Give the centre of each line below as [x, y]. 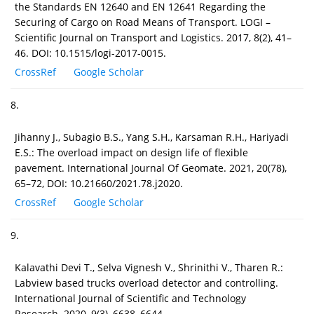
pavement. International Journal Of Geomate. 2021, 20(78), [151, 168]
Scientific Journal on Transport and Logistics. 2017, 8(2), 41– [153, 37]
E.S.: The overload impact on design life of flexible [131, 152]
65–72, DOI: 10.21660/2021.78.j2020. [99, 183]
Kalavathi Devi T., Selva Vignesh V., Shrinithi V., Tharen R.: [149, 267]
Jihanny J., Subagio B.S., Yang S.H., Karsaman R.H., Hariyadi [152, 137]
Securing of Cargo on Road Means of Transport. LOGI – [143, 22]
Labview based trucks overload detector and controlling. [146, 282]
